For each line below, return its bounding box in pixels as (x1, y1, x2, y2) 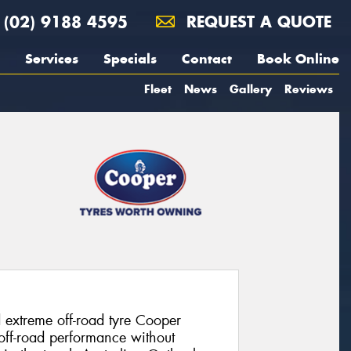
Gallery (230, 81, 272, 96)
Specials (103, 50, 157, 67)
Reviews (284, 81, 333, 96)
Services (25, 50, 78, 67)
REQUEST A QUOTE (181, 12, 331, 31)
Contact (182, 50, 232, 67)
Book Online (257, 50, 339, 67)
